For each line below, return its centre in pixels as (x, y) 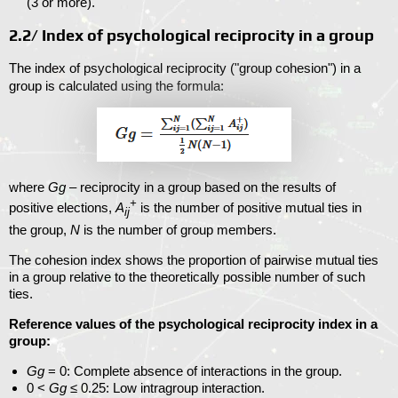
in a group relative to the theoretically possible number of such (187, 277)
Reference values (62, 324)
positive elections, (62, 208)
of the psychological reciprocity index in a (247, 324)
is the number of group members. (178, 230)
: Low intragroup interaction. (185, 388)
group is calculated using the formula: (116, 86)
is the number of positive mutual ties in (249, 208)
